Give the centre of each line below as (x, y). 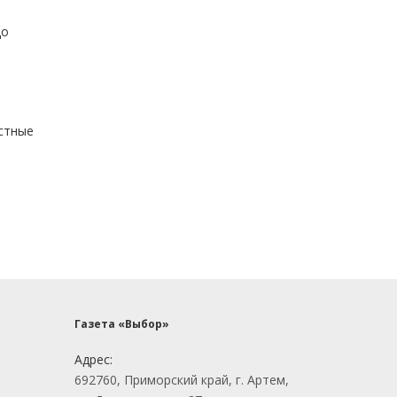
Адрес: (93, 360)
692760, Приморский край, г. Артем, (181, 380)
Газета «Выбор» (121, 324)
